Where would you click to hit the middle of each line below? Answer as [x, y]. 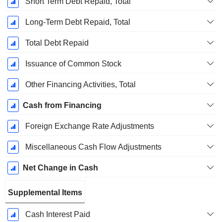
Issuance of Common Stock [73, 64]
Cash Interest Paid [57, 215]
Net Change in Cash [60, 168]
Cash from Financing [62, 106]
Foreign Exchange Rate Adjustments [89, 126]
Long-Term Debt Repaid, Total [78, 22]
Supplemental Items [45, 193]
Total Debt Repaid [57, 43]
